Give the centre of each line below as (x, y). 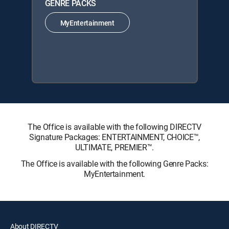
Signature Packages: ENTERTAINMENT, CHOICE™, (114, 137)
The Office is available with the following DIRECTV (114, 127)
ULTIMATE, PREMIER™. (114, 147)
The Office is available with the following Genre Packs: (114, 164)
